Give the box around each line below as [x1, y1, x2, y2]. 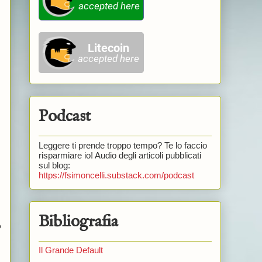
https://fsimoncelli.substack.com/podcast [38, 170, 194, 180]
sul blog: [38, 160, 70, 170]
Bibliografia [38, 211, 118, 232]
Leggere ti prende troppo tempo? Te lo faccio [38, 140, 207, 150]
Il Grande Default [38, 245, 103, 256]
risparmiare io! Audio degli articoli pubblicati [38, 150, 201, 160]
